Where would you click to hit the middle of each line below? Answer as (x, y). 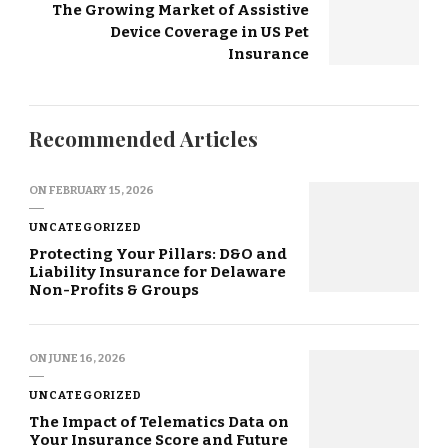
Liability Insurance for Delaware (157, 272)
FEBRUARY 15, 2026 (101, 190)
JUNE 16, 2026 (87, 358)
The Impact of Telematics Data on (159, 422)
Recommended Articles (143, 139)
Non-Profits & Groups (114, 290)
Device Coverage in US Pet (209, 32)
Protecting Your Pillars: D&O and (158, 254)
